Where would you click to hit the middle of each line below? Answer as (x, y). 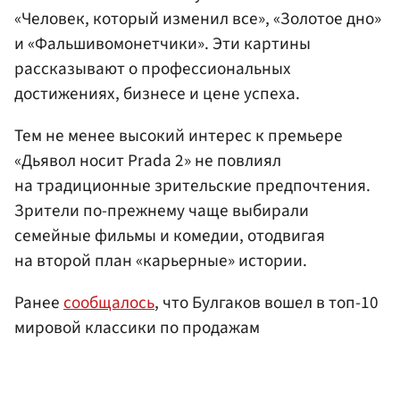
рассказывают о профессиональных (153, 68)
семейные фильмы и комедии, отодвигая (170, 235)
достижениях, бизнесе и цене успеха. (157, 93)
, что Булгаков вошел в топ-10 (267, 302)
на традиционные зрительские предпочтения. (192, 185)
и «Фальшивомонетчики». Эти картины (162, 43)
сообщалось (109, 302)
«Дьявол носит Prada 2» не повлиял (148, 160)
